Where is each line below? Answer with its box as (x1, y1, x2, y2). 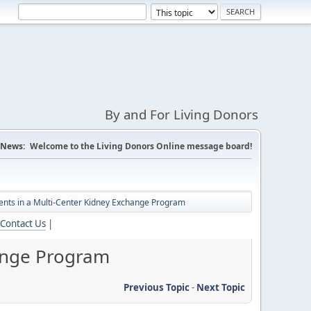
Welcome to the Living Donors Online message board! (30, 140, 252, 152)
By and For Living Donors (105, 106, 258, 123)
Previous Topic (124, 280, 190, 294)
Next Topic (196, 280, 245, 294)
